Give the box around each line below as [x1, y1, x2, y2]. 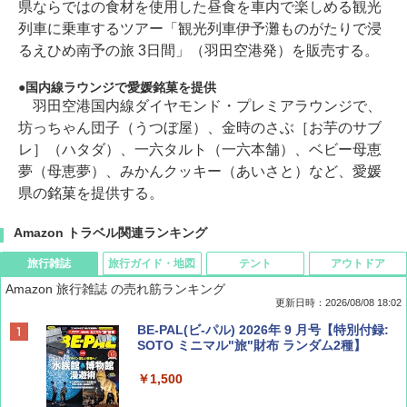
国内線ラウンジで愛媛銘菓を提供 [25, 80, 216, 95]
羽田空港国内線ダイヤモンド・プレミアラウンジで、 [18, 98, 382, 114]
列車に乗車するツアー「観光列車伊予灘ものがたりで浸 [18, 21, 382, 37]
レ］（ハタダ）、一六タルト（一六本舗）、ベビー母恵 [18, 142, 382, 158]
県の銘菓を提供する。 [18, 185, 164, 202]
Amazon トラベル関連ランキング [14, 225, 207, 241]
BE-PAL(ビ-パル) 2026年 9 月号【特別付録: [137, 323, 389, 338]
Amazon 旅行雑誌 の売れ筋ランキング [5, 282, 225, 297]
